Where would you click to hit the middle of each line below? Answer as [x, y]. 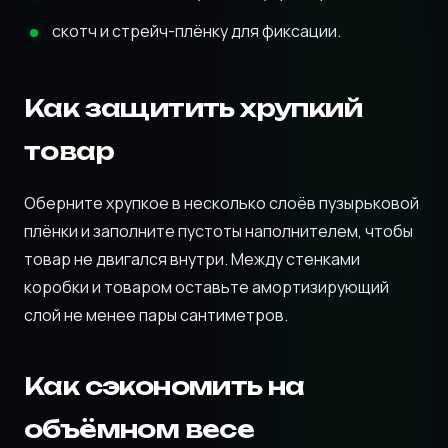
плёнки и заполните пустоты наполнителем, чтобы [218, 231]
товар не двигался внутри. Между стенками [192, 259]
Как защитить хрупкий [193, 108]
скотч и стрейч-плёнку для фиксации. [196, 31]
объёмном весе [139, 429]
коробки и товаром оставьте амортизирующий [206, 287]
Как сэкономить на [164, 386]
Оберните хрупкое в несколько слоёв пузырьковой [221, 203]
